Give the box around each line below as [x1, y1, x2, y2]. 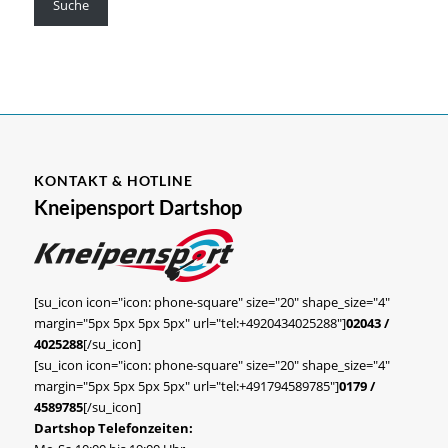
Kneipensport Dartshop [33, 194, 242, 219]
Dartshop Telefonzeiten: [33, 418, 193, 437]
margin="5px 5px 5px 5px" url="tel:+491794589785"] [33, 376, 339, 395]
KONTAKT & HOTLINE [33, 171, 193, 189]
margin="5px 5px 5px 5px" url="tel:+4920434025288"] [33, 313, 346, 332]
